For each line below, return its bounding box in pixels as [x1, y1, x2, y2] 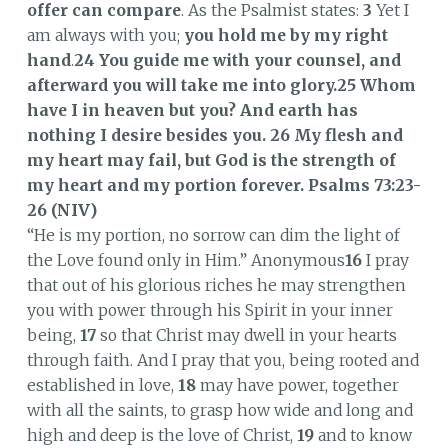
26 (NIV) [26, 200, 97, 220]
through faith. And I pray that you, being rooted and [26, 350, 419, 370]
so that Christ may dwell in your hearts [95, 325, 397, 345]
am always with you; [26, 25, 184, 45]
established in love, [26, 375, 178, 395]
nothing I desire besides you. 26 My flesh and [26, 125, 403, 145]
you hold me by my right [183, 25, 388, 45]
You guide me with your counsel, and [98, 50, 401, 70]
